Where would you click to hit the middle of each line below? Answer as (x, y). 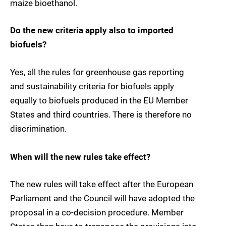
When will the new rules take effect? (80, 157)
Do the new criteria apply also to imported (92, 31)
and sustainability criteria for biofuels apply (92, 86)
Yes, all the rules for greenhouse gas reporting (97, 72)
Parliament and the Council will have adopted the (102, 198)
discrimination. (38, 128)
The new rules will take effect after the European (102, 184)
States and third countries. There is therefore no (101, 114)
